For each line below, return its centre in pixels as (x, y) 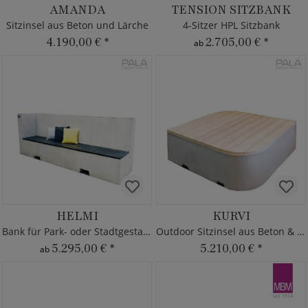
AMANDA (77, 10)
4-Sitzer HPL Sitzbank (231, 25)
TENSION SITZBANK (231, 10)
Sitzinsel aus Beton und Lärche (77, 25)
